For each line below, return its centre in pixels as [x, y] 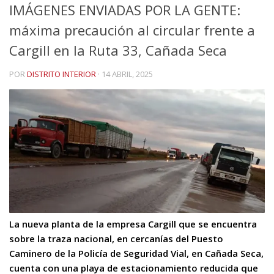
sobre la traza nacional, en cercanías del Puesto [116, 239]
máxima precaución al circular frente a [132, 30]
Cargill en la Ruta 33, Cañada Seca [118, 50]
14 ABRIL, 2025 [127, 74]
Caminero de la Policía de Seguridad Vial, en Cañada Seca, [136, 254]
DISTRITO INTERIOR [61, 74]
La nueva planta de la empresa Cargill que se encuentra [133, 224]
